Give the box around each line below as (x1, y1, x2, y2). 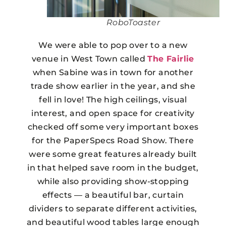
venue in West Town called (32, 53, 148, 64)
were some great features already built (29, 149, 197, 159)
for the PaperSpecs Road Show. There (32, 135, 194, 145)
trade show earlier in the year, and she (30, 81, 196, 91)
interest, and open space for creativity (31, 108, 195, 118)
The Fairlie (147, 53, 194, 64)
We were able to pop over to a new (38, 40, 188, 50)
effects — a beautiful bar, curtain (42, 190, 184, 200)
